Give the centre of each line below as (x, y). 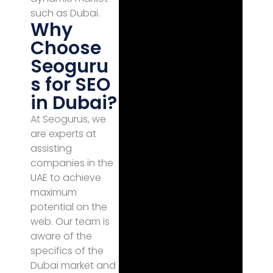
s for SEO (70, 85)
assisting (51, 148)
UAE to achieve (66, 178)
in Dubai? (74, 103)
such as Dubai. (65, 13)
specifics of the (67, 251)
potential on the (69, 207)
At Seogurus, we (68, 119)
